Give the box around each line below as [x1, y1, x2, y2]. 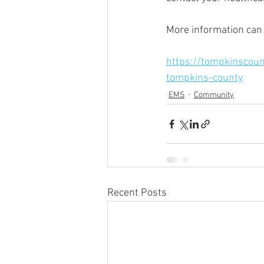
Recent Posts [107, 187, 167, 199]
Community [194, 90, 234, 100]
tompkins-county [166, 72, 243, 84]
